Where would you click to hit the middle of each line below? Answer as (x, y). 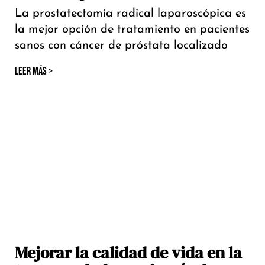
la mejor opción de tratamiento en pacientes (132, 30)
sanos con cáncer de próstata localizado (121, 46)
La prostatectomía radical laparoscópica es (130, 14)
